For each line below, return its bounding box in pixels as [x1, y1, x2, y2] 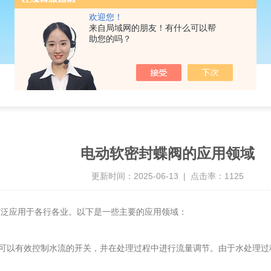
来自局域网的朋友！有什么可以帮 [89, 23, 216, 33]
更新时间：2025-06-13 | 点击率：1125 [91, 171, 244, 181]
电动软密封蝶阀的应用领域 [80, 145, 255, 162]
